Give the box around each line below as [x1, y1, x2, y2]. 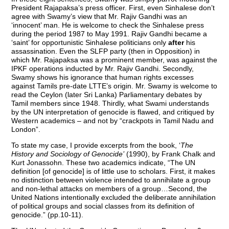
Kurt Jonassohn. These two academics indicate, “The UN [11, 158, 196, 167]
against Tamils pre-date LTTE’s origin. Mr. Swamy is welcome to [11, 82, 218, 90]
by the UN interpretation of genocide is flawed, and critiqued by [11, 108, 215, 117]
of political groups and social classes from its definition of [11, 202, 195, 211]
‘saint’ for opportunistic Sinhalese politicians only [11, 38, 169, 47]
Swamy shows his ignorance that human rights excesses [11, 73, 194, 82]
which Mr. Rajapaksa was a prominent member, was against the [11, 56, 218, 64]
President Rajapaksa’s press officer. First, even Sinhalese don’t [11, 4, 215, 12]
